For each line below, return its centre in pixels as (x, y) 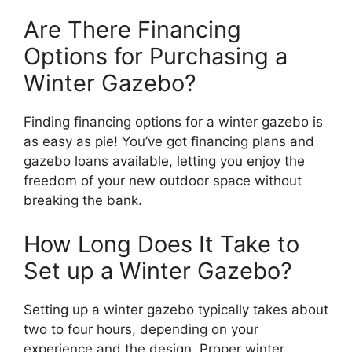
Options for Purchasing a (156, 57)
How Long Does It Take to (161, 244)
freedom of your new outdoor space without (163, 181)
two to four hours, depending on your (141, 329)
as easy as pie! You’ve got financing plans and (169, 142)
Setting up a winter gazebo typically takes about (176, 309)
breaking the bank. (83, 201)
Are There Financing (132, 30)
